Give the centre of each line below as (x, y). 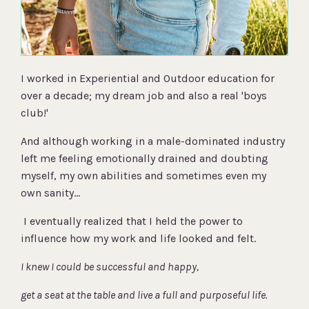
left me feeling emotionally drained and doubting (144, 159)
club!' (36, 113)
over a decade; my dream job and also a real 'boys (144, 96)
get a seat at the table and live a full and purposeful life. (145, 295)
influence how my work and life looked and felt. (140, 239)
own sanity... (50, 193)
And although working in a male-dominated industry (153, 141)
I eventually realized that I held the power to (133, 221)
